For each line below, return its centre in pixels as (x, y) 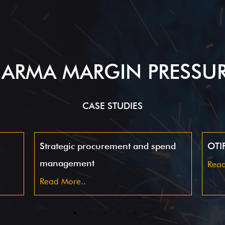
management (67, 163)
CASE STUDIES (113, 106)
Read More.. (63, 181)
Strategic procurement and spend (108, 146)
